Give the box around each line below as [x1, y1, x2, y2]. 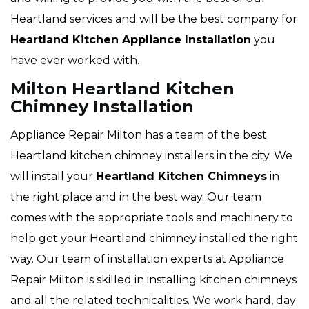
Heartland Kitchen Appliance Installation [10, 33, 251, 47]
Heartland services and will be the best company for [10, 12, 297, 26]
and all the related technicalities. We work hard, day [10, 294, 296, 308]
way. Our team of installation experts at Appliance [10, 252, 284, 266]
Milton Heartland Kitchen [10, 79, 235, 99]
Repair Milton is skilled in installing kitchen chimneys [10, 273, 297, 287]
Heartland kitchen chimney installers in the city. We [10, 149, 292, 163]
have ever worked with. [10, 54, 139, 68]
